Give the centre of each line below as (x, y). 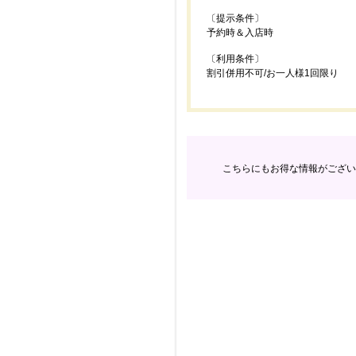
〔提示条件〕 (235, 18)
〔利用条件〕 (235, 59)
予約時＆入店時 (240, 33)
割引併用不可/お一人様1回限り (273, 73)
